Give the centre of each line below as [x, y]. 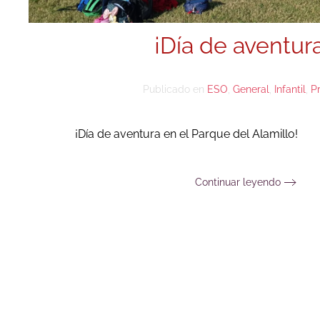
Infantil [290, 89]
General [251, 89]
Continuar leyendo [237, 182]
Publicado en [175, 89]
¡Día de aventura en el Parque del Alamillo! [186, 134]
